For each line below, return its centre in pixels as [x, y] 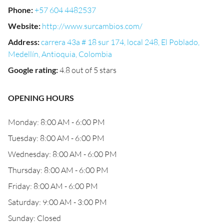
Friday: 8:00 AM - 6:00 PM [53, 186]
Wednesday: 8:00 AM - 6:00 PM [62, 154]
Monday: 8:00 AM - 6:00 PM [56, 122]
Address [23, 42]
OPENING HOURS [41, 98]
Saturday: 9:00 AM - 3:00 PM [57, 202]
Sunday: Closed [34, 218]
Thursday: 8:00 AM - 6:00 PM [58, 170]
